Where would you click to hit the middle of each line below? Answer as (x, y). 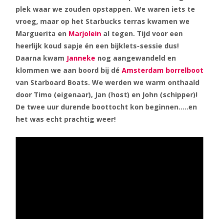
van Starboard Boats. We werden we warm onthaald (108, 83)
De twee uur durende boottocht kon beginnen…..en (106, 107)
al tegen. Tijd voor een (142, 34)
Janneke (81, 58)
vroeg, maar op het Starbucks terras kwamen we (103, 22)
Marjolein (85, 34)
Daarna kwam (41, 58)
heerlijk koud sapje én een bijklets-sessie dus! (97, 46)
